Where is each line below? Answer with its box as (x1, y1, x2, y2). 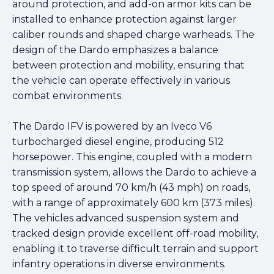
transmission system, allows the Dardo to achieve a (12, 166, 256, 178)
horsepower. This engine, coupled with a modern (12, 150, 252, 163)
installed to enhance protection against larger (12, 13, 237, 25)
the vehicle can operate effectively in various (12, 74, 230, 86)
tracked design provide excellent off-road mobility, (12, 227, 258, 239)
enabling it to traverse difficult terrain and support (12, 242, 259, 254)
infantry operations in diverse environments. (12, 257, 226, 270)
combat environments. (12, 89, 123, 102)
